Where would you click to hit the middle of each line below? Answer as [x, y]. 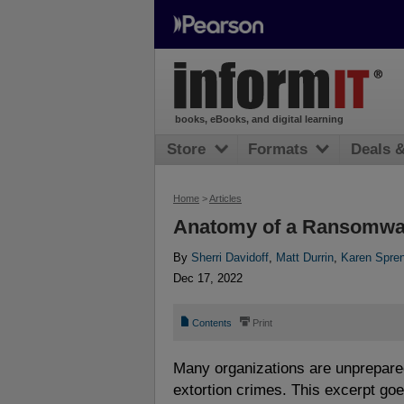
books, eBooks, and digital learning [259, 119]
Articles [225, 198]
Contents [212, 322]
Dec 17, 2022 [208, 278]
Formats [278, 150]
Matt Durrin [305, 258]
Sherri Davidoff [230, 258]
